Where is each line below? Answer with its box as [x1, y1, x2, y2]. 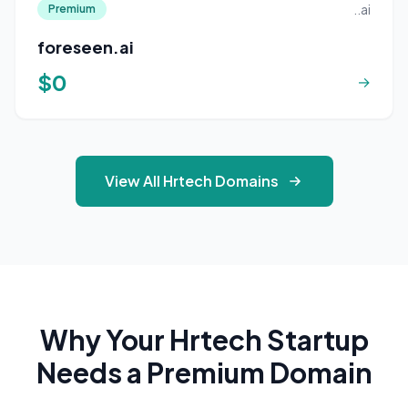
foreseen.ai [37, 36, 134, 57]
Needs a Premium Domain [36, 355, 372, 390]
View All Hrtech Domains [104, 171, 279, 190]
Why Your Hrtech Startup [39, 322, 369, 357]
